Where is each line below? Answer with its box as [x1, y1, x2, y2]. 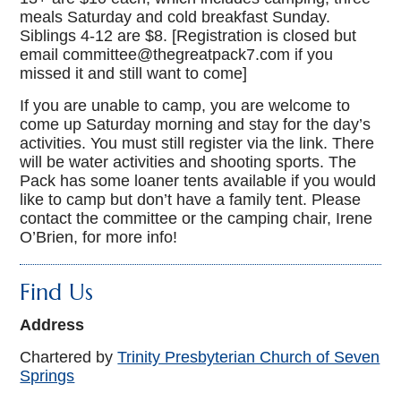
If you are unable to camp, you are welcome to [20, 97, 351, 115]
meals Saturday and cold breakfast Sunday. [20, 8, 331, 27]
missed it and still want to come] [20, 64, 248, 83]
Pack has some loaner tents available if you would [20, 172, 377, 191]
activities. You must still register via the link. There [20, 134, 375, 153]
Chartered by [20, 348, 118, 367]
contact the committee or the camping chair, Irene [20, 209, 373, 228]
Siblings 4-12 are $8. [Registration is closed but [20, 27, 357, 46]
